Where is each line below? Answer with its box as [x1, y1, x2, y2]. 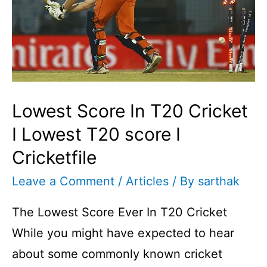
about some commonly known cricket [12, 246, 222, 261]
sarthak [198, 173, 240, 188]
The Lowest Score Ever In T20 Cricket [12, 204, 227, 219]
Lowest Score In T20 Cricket [12, 100, 248, 122]
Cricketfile [12, 146, 97, 168]
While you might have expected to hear [12, 225, 234, 240]
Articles [126, 173, 169, 188]
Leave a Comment [12, 173, 114, 188]
